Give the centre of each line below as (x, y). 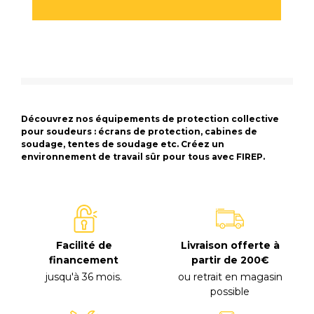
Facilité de (84, 245)
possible (230, 291)
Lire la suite (157, 184)
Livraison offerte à (230, 245)
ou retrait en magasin (230, 277)
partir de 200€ (230, 260)
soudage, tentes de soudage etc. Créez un (123, 144)
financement (84, 260)
